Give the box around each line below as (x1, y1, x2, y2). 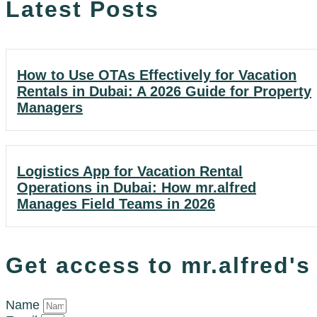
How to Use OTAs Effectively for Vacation (17, 67, 296, 83)
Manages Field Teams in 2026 (17, 195, 215, 212)
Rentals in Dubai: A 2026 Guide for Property (17, 83, 311, 99)
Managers (17, 99, 83, 115)
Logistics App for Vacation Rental (17, 163, 243, 179)
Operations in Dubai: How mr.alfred (17, 179, 256, 195)
